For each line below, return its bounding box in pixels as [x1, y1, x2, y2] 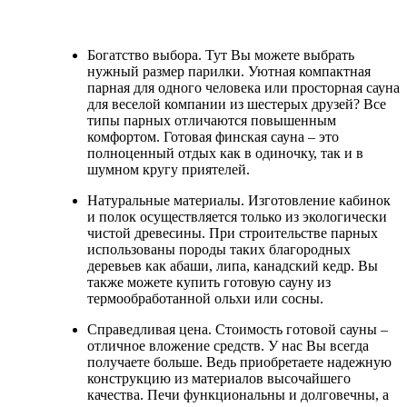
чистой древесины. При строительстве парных [87, 225, 378, 242]
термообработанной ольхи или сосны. [87, 291, 323, 307]
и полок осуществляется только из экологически [87, 209, 387, 225]
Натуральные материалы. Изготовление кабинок [87, 193, 391, 209]
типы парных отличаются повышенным [87, 113, 336, 129]
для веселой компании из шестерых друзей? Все [87, 96, 386, 113]
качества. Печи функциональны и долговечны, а [87, 387, 389, 403]
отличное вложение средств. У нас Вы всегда [87, 338, 369, 354]
